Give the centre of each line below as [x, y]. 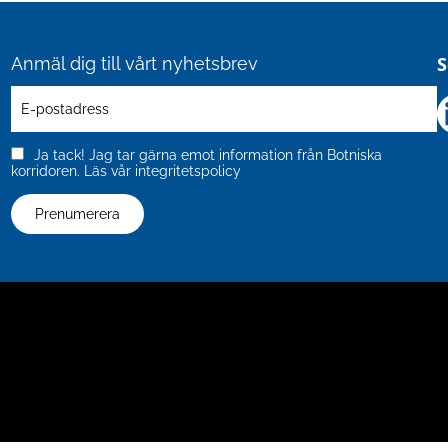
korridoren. [47, 170]
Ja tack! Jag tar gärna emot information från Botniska [207, 154]
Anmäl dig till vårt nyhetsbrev [134, 63]
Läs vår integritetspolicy [162, 170]
